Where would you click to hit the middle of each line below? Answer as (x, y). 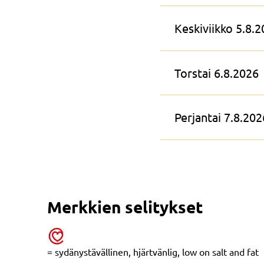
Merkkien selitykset (125, 206)
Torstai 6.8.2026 (217, 72)
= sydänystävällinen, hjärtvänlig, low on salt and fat (153, 251)
